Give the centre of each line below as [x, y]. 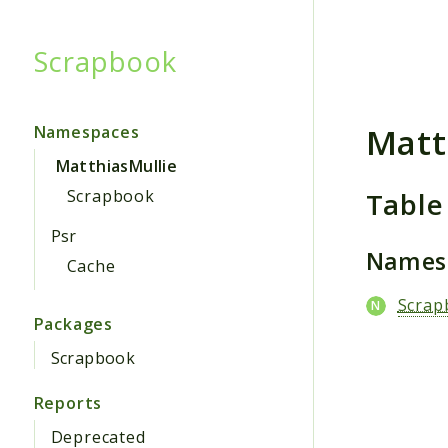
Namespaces [86, 131]
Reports [68, 402]
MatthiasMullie [116, 165]
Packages [73, 323]
